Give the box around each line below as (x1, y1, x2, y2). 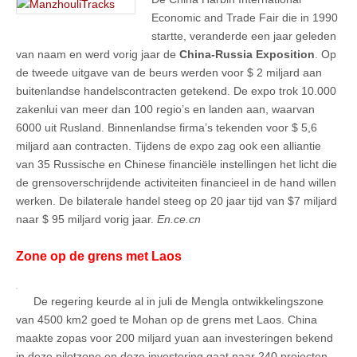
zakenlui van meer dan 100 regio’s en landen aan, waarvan (16, 102, 315, 116)
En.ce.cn (157, 212, 201, 226)
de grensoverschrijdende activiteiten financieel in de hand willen (16, 175, 336, 189)
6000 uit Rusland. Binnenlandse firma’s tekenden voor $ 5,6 (16, 120, 317, 134)
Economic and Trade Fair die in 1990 (151, 10, 338, 24)
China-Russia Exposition (179, 47, 315, 61)
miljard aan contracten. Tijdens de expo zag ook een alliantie (16, 139, 321, 152)
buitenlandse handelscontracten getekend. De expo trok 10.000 (16, 84, 336, 97)
